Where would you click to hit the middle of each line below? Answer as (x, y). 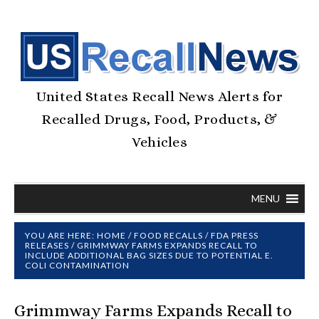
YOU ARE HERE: (61, 235)
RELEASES (47, 245)
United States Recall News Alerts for (159, 96)
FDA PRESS (235, 235)
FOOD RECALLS (168, 235)
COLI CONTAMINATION (77, 265)
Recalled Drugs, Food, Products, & (159, 119)
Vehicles (159, 142)
